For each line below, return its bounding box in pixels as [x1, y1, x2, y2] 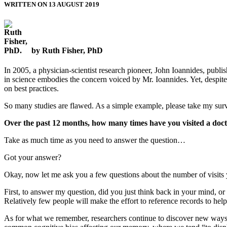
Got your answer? [4, 153, 61, 162]
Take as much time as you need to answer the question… [4, 136, 185, 145]
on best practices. [4, 84, 59, 93]
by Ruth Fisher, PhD [31, 46, 103, 55]
